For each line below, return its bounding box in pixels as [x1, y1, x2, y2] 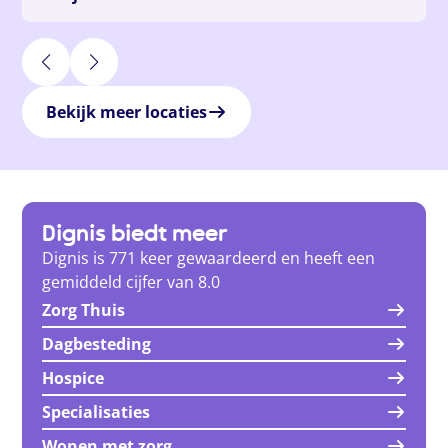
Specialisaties [42, 400, 151, 423]
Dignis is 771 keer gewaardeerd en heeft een [42, 246, 376, 269]
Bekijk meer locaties [46, 100, 208, 123]
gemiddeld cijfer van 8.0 [42, 270, 221, 293]
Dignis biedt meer [42, 219, 229, 247]
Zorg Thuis [42, 298, 126, 321]
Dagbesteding [42, 332, 152, 355]
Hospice [42, 366, 105, 389]
